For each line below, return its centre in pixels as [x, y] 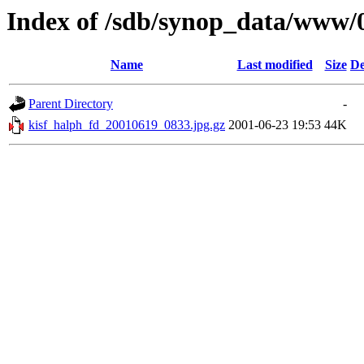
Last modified [275, 65]
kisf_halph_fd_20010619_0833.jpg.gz [127, 125]
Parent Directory [71, 104]
